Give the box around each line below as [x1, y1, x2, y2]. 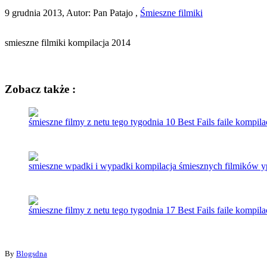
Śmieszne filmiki [140, 7, 203, 18]
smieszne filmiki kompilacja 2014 [5, 37, 131, 48]
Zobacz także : [5, 83, 76, 96]
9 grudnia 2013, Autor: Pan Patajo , [5, 7, 140, 18]
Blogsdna [16, 249, 47, 259]
